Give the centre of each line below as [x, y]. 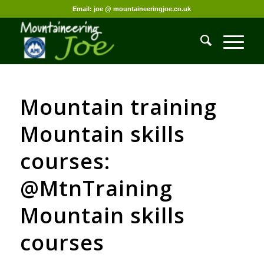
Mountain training [118, 107]
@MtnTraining [96, 188]
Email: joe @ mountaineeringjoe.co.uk [132, 9]
